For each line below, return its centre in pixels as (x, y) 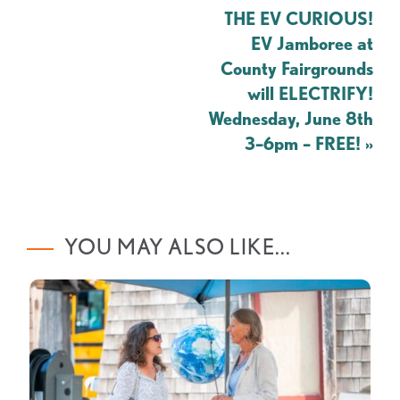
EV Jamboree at (312, 44)
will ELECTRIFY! (310, 94)
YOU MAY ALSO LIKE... (178, 247)
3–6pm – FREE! (305, 144)
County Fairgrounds (297, 69)
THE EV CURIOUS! (299, 19)
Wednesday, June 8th (291, 119)
